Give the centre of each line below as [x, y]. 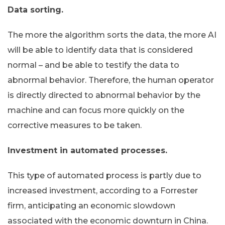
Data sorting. [35, 10]
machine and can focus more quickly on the [96, 110]
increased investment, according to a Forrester [103, 191]
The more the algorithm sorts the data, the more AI [112, 35]
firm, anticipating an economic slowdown [91, 206]
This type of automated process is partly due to [104, 176]
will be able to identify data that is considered [100, 50]
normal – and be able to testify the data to [93, 65]
